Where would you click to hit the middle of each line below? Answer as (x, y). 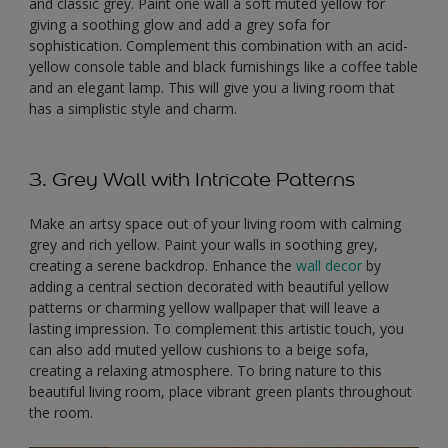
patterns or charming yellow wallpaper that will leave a (204, 308)
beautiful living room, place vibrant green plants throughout (220, 392)
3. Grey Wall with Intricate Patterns (192, 179)
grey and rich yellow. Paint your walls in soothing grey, (203, 245)
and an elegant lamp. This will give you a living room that (212, 88)
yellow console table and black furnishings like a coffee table (223, 67)
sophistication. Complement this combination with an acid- (218, 46)
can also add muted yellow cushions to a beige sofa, (199, 350)
